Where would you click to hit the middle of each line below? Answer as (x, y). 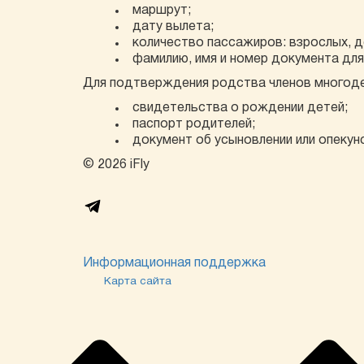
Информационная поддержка (174, 263)
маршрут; (162, 11)
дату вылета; (173, 27)
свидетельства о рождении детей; (240, 108)
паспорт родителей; (194, 124)
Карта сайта (138, 282)
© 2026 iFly (116, 165)
